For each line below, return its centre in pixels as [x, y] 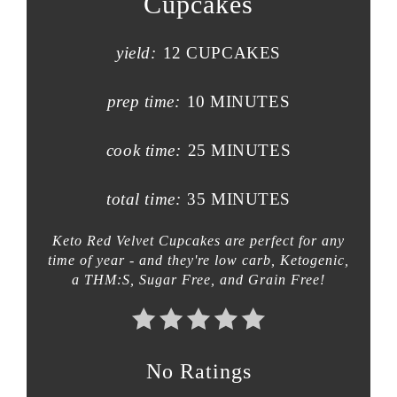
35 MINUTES [239, 199]
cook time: [144, 151]
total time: [144, 199]
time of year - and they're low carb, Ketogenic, [198, 261]
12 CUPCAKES [222, 53]
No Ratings [198, 372]
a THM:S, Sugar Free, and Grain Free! [198, 280]
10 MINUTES [238, 102]
